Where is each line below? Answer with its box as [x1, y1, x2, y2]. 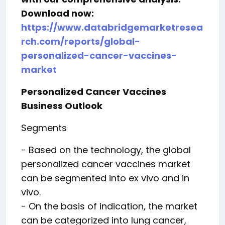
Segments [21, 122, 67, 134]
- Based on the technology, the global [21, 144, 191, 156]
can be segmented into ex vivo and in [21, 172, 189, 184]
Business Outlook [21, 99, 102, 112]
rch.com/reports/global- [21, 35, 140, 48]
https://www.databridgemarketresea [21, 21, 203, 34]
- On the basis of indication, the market [21, 200, 197, 212]
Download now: [21, 7, 94, 20]
